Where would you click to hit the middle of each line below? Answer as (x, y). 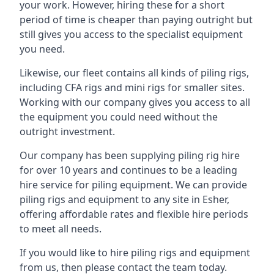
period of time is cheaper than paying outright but (136, 20)
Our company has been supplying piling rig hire (130, 155)
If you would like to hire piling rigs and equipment (135, 253)
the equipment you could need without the (119, 117)
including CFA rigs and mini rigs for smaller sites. (132, 87)
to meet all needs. (61, 229)
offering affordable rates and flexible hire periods (134, 214)
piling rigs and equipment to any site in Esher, (124, 199)
